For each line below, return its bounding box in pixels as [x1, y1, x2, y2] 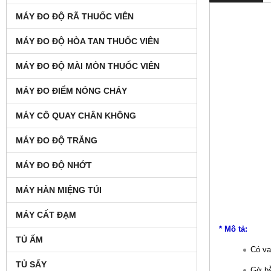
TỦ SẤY [16, 259, 47, 269]
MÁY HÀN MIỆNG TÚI [16, 184, 102, 195]
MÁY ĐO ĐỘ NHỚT [16, 160, 92, 170]
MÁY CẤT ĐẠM [16, 209, 76, 220]
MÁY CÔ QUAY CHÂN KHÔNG [16, 110, 136, 120]
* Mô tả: [219, 224, 247, 233]
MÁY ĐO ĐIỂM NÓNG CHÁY [16, 85, 127, 96]
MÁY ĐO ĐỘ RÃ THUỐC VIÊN [16, 11, 134, 21]
